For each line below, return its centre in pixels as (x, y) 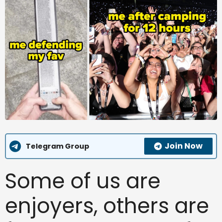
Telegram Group (57, 146)
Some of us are (83, 181)
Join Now (184, 146)
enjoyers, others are (107, 206)
